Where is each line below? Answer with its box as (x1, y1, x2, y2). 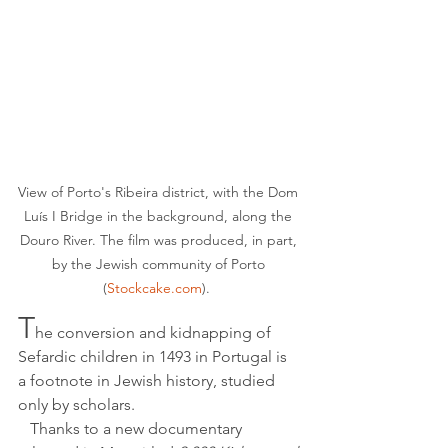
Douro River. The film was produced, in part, (19, 231, 301, 250)
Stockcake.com (106, 279, 202, 298)
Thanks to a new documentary (18, 419, 30, 439)
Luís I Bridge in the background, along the (24, 207, 296, 226)
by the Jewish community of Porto (51, 255, 269, 274)
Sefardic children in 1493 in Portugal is (18, 347, 291, 367)
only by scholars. (18, 395, 135, 415)
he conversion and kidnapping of (35, 323, 275, 343)
